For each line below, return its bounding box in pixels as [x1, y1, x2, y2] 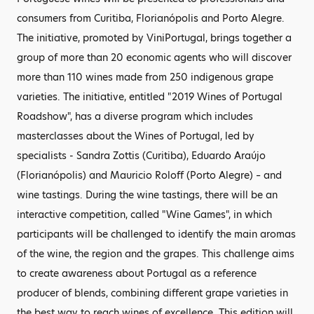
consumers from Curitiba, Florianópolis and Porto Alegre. [17, 11, 285, 25]
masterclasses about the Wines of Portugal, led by [17, 129, 254, 143]
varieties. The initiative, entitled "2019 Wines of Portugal [17, 90, 282, 104]
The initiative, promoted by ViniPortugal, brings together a [17, 31, 292, 45]
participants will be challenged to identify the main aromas [17, 227, 296, 241]
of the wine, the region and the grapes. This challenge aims [17, 247, 294, 261]
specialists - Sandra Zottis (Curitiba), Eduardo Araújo [17, 149, 266, 163]
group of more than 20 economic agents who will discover [17, 50, 292, 64]
